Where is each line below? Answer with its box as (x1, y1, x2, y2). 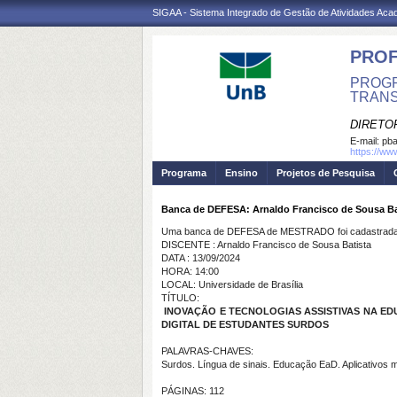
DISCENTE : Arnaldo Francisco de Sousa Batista (161, 239, 371, 250)
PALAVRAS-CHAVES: (161, 346, 253, 356)
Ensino (225, 167, 258, 178)
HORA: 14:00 (161, 266, 219, 276)
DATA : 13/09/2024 (161, 253, 240, 263)
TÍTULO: (161, 292, 199, 303)
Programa (161, 167, 206, 178)
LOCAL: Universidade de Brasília (161, 279, 303, 290)
